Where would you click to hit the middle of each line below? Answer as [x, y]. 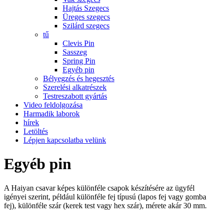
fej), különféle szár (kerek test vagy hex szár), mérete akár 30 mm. [105, 205]
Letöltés [36, 131]
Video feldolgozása [53, 105]
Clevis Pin [78, 43]
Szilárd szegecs [86, 26]
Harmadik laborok [52, 114]
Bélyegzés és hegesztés [79, 78]
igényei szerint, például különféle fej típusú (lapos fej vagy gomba [105, 197]
